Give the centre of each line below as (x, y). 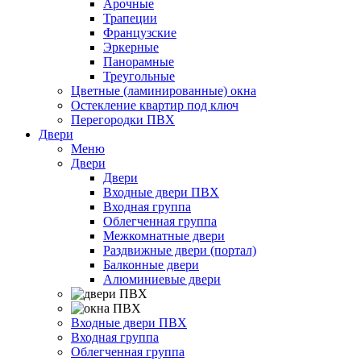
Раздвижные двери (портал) (180, 250)
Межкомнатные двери (164, 236)
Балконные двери (151, 265)
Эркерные (131, 47)
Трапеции (130, 18)
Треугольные (139, 76)
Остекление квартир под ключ (155, 105)
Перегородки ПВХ (123, 120)
